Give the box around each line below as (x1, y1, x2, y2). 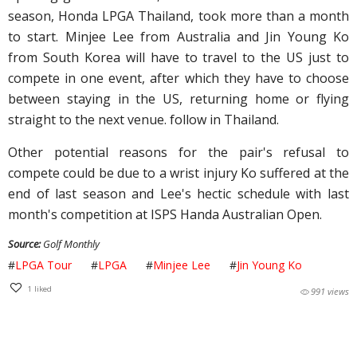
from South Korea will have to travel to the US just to (8, 49, 349, 67)
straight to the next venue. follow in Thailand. (8, 111, 279, 129)
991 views (311, 285, 349, 298)
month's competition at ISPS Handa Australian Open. (8, 206, 322, 224)
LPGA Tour (15, 257, 72, 273)
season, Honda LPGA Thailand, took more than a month (8, 7, 349, 25)
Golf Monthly (41, 237, 100, 252)
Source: (8, 237, 41, 252)
